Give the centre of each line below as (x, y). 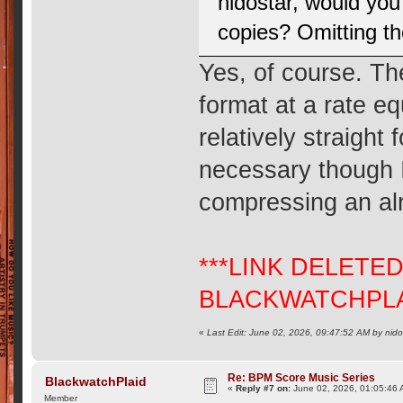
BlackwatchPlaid (95, 381)
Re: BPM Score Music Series (302, 377)
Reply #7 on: (264, 388)
